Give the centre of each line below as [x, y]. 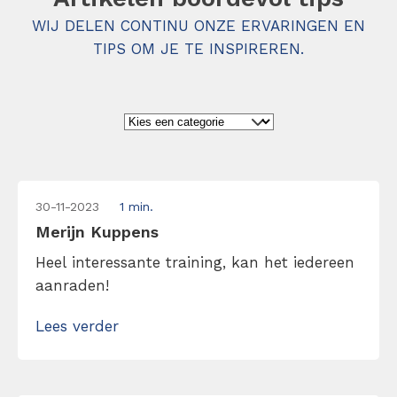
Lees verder [77, 326]
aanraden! [72, 285]
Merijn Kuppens [97, 232]
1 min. [136, 206]
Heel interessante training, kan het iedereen [195, 262]
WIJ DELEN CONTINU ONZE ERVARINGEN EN [198, 26]
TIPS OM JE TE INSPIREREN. [198, 49]
